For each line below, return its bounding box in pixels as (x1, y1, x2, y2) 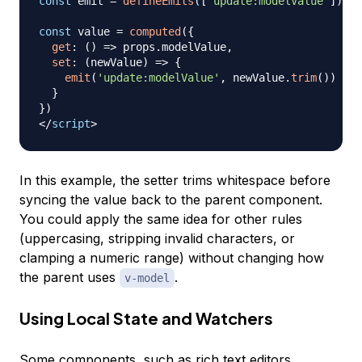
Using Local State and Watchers (19, 307, 273, 328)
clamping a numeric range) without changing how (19, 249, 324, 266)
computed (129, 24, 181, 38)
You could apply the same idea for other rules (19, 210, 302, 227)
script (52, 116, 90, 130)
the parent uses (19, 268, 120, 285)
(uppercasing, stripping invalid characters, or (19, 229, 295, 246)
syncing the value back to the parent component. (19, 191, 322, 208)
